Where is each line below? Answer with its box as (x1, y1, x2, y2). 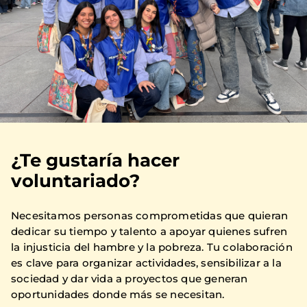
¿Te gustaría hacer (11, 149, 180, 172)
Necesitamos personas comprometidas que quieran (11, 209, 288, 223)
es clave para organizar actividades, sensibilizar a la (11, 256, 282, 270)
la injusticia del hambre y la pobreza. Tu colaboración (11, 241, 293, 254)
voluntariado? (11, 170, 140, 193)
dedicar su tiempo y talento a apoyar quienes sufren (11, 225, 288, 238)
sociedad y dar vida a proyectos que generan (11, 272, 248, 286)
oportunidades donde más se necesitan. (11, 288, 225, 302)
